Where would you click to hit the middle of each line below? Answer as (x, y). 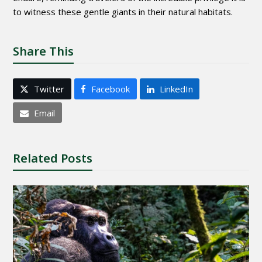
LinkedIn (176, 89)
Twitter (49, 89)
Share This (44, 51)
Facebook (111, 89)
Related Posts (53, 158)
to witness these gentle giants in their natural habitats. (123, 12)
